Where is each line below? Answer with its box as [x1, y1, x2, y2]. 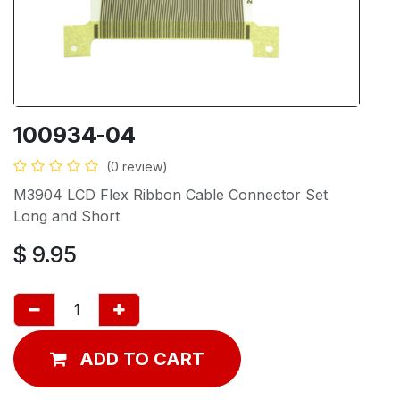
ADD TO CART [79, 347, 204, 370]
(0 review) [106, 158, 168, 174]
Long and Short [13, 206, 120, 225]
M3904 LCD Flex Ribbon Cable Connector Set [13, 185, 328, 204]
